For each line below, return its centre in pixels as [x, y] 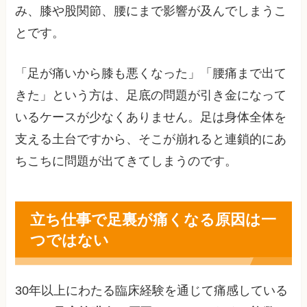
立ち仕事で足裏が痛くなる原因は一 [153, 219]
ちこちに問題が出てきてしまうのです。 [126, 161]
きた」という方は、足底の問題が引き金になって [151, 96]
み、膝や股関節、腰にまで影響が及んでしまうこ [151, 11]
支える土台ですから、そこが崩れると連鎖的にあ [151, 139]
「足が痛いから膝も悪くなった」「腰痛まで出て [151, 74]
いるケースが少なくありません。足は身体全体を [151, 118]
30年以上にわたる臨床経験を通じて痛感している [152, 290]
